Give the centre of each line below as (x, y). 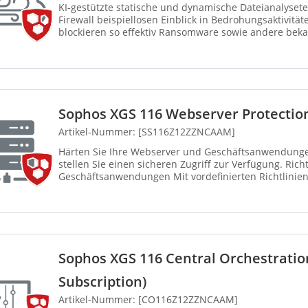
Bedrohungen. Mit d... (109, 45)
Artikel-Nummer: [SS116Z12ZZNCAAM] (147, 132)
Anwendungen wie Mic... (115, 189)
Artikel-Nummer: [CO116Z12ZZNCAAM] (148, 300)
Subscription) (102, 282)
